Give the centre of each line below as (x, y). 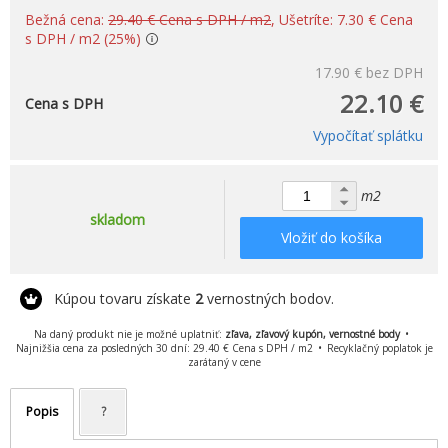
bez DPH (394, 72)
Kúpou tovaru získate (124, 298)
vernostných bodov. (268, 298)
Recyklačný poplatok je (379, 347)
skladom (117, 219)
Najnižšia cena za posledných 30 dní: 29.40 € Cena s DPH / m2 (164, 347)
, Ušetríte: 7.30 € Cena (342, 19)
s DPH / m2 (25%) (83, 38)
